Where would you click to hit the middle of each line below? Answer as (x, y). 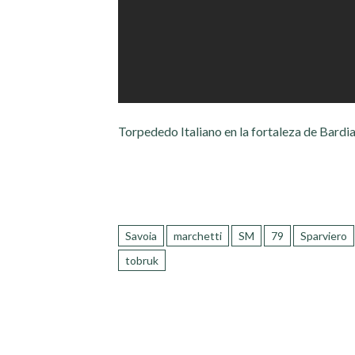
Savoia (141, 236)
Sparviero (324, 236)
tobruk (142, 261)
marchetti (198, 236)
